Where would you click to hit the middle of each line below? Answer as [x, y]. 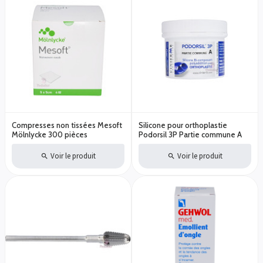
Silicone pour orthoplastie [183, 125]
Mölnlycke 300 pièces [50, 134]
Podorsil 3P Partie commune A [190, 134]
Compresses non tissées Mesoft [67, 125]
